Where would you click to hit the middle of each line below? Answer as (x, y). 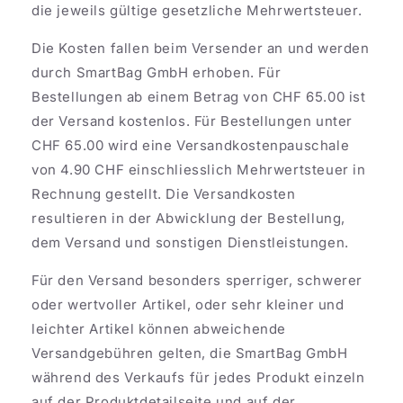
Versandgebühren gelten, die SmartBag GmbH (190, 353)
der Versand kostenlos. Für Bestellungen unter (193, 121)
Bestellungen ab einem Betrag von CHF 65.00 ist (199, 96)
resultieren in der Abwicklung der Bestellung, (189, 218)
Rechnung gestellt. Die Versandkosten (164, 193)
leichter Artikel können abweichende (159, 328)
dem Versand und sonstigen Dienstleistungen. (193, 242)
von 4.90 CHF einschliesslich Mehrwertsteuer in (199, 169)
